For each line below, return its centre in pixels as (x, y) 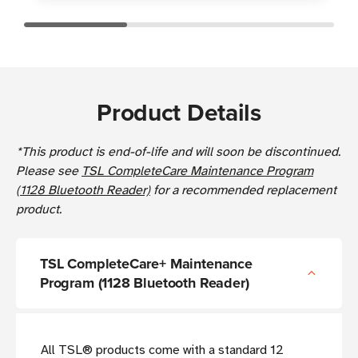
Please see (49, 171)
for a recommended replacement (243, 191)
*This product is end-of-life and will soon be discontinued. (178, 152)
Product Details (179, 113)
